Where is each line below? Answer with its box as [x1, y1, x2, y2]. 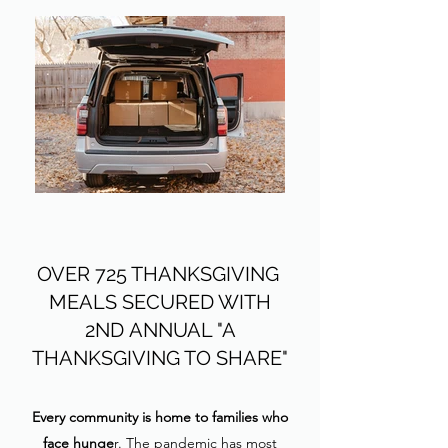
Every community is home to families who [32, 408, 288, 426]
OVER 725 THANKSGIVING [36, 262, 284, 286]
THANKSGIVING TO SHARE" [32, 346, 288, 370]
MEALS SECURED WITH [49, 290, 271, 314]
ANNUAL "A [128, 318, 236, 342]
